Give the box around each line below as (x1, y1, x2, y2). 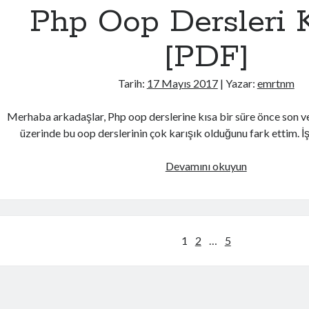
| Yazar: (217, 77, 257, 90)
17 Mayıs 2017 (146, 77, 218, 90)
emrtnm (257, 77, 295, 90)
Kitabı (246, 208, 276, 221)
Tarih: (117, 77, 147, 90)
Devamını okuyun (165, 159, 247, 172)
